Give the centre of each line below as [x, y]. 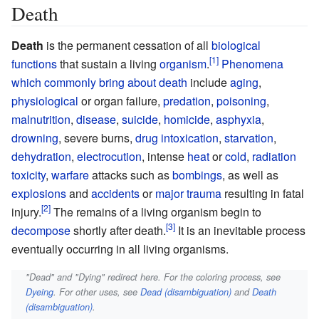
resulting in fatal [263, 193]
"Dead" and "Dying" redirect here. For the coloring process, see [153, 277]
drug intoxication [177, 137]
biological [236, 45]
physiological [45, 100]
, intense [164, 156]
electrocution [109, 156]
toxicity [28, 174]
